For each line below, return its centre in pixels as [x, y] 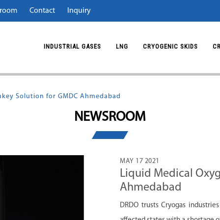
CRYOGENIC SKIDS [170, 46]
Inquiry [79, 11]
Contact [42, 11]
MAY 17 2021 [140, 161]
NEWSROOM [110, 117]
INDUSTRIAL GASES [72, 46]
